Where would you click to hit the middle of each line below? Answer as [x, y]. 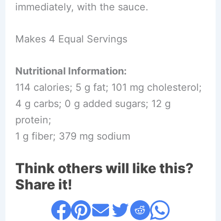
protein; [33, 120]
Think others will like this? [104, 168]
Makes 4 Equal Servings [71, 39]
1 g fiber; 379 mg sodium [73, 136]
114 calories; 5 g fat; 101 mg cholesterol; [108, 87]
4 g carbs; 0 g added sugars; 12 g [93, 103]
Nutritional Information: [71, 71]
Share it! [44, 184]
